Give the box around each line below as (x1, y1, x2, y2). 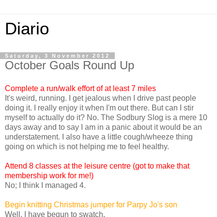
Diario (5, 19, 49, 38)
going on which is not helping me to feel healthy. (5, 142, 169, 151)
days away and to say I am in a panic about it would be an (5, 123, 202, 131)
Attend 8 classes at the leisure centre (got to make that (5, 161, 189, 170)
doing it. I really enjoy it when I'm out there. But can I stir (5, 103, 194, 112)
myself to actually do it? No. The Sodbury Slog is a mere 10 (5, 113, 207, 122)
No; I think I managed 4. (5, 181, 86, 189)
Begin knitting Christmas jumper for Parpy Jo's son (5, 200, 177, 209)
